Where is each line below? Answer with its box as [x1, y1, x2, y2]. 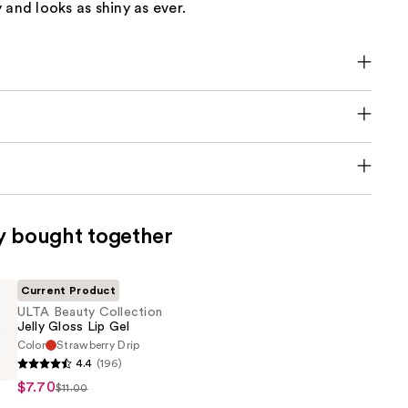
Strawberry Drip [56, 339, 140, 351]
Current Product [20, 284, 117, 296]
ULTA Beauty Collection [16, 305, 163, 319]
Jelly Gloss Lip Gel [16, 320, 130, 333]
